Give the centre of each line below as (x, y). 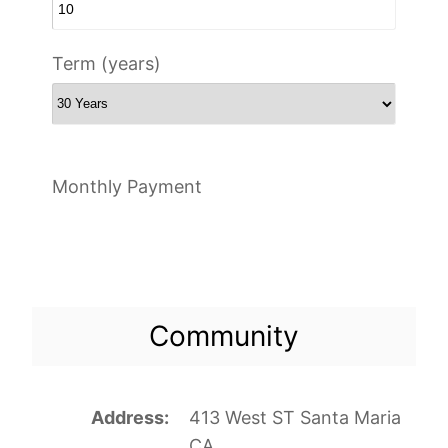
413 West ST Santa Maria (294, 417)
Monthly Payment (127, 186)
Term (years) (106, 63)
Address (127, 417)
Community (224, 335)
